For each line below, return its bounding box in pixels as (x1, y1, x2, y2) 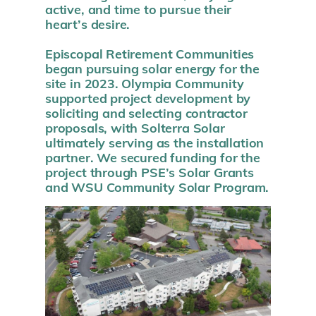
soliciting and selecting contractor (45, 104, 248, 121)
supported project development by (45, 90, 251, 106)
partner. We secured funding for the (45, 149, 260, 165)
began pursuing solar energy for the (45, 60, 260, 76)
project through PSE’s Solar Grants (45, 164, 254, 180)
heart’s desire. (45, 16, 130, 32)
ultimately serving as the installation (45, 134, 265, 150)
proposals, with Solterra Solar (45, 119, 225, 135)
